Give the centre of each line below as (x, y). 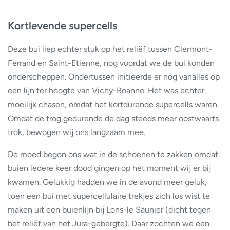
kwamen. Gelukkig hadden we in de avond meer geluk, (107, 182)
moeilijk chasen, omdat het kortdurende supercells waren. (113, 105)
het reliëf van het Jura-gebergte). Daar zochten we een (109, 224)
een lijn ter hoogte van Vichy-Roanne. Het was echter (106, 91)
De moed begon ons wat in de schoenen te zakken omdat (113, 155)
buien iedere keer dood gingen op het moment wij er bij (109, 168)
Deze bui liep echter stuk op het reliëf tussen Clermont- (110, 49)
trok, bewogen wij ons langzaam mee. (76, 132)
